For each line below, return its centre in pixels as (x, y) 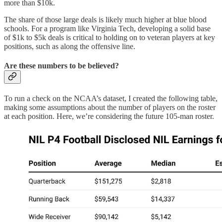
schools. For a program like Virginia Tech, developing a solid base (107, 28)
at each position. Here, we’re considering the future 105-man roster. (109, 116)
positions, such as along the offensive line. (70, 46)
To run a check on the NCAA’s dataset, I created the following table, (111, 99)
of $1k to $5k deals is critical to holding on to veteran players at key (110, 37)
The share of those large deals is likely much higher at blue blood (105, 19)
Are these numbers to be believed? (61, 65)
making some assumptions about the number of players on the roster (110, 108)
